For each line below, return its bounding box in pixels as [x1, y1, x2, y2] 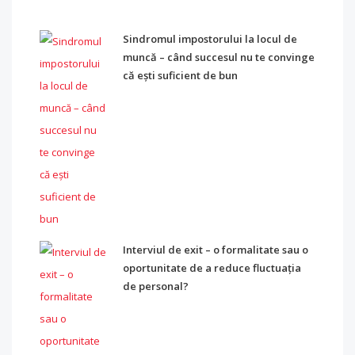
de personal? [123, 279, 189, 293]
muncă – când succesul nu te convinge [123, 50, 315, 64]
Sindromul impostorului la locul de [123, 32, 297, 46]
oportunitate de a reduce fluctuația [123, 261, 301, 275]
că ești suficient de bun [123, 68, 238, 82]
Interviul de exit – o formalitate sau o [123, 242, 308, 257]
